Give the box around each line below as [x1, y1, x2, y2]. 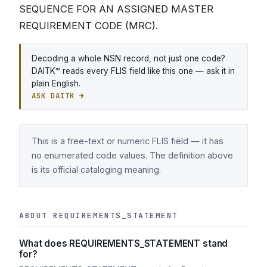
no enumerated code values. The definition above [32, 150, 233, 161]
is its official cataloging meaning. [32, 164, 161, 175]
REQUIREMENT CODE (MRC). [19, 20, 158, 32]
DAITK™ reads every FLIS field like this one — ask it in [31, 66, 235, 76]
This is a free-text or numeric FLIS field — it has [32, 136, 223, 147]
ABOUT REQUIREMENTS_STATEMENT [19, 210, 179, 221]
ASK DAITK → [31, 90, 85, 101]
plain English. [31, 78, 80, 88]
